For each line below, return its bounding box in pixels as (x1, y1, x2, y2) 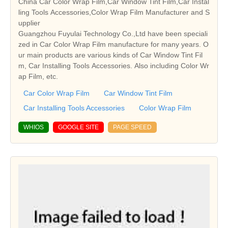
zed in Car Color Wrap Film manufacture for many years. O (18, 40, 209, 48)
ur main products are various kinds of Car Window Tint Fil (18, 50, 203, 59)
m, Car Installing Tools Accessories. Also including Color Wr (18, 61, 209, 70)
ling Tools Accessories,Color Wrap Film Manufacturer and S (18, 8, 210, 16)
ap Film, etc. (18, 72, 58, 80)
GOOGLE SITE (58, 123, 99, 131)
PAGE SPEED (113, 123, 152, 131)
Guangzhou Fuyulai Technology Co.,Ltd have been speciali (18, 29, 208, 38)
